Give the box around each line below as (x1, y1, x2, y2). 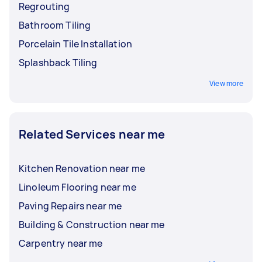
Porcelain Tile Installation (19, 37, 133, 50)
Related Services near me (19, 126, 166, 142)
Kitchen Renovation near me (19, 161, 145, 175)
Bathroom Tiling (19, 18, 91, 32)
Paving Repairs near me (19, 199, 122, 212)
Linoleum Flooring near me (19, 180, 136, 194)
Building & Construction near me (19, 218, 165, 231)
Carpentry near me (19, 236, 103, 250)
